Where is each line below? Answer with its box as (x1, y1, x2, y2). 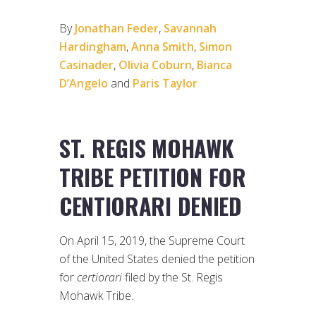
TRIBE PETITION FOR (59, 159, 246, 193)
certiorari (77, 269, 125, 285)
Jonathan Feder (75, 20, 159, 37)
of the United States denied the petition (59, 250, 255, 267)
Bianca (197, 57, 232, 73)
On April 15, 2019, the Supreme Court (59, 232, 245, 248)
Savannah (164, 20, 217, 37)
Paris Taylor (133, 75, 197, 92)
